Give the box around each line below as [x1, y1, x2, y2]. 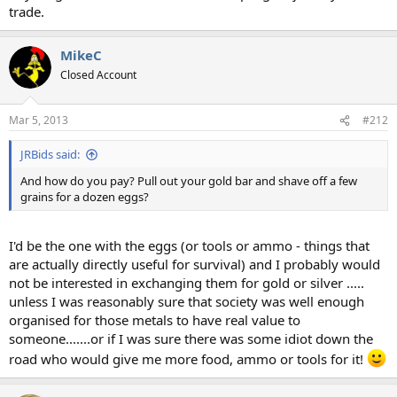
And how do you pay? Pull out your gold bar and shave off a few [20, 173, 357, 189]
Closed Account [60, 66, 136, 82]
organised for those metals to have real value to [9, 310, 300, 329]
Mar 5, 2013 [9, 113, 68, 128]
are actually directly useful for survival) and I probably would [9, 254, 380, 273]
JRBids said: [20, 146, 80, 162]
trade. [9, 2, 44, 20]
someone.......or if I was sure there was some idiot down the [9, 329, 373, 347]
